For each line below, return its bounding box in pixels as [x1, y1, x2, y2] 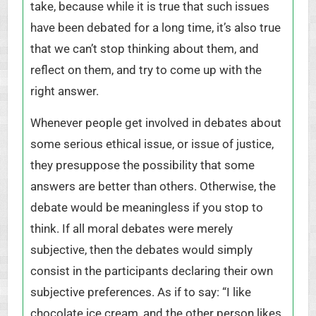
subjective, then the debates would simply [30, 243, 253, 257]
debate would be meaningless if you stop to [30, 200, 263, 215]
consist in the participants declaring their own [30, 264, 273, 279]
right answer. [30, 84, 99, 99]
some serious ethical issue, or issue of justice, [30, 137, 274, 152]
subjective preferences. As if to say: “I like [30, 285, 251, 300]
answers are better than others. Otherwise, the [30, 179, 276, 194]
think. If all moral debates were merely [30, 221, 233, 236]
